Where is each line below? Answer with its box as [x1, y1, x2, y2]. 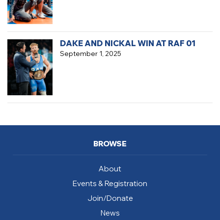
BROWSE [93, 138, 127, 148]
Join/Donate [87, 193, 133, 203]
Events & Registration [73, 178, 147, 188]
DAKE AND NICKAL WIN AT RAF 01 [59, 38, 195, 48]
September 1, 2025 [59, 49, 121, 57]
